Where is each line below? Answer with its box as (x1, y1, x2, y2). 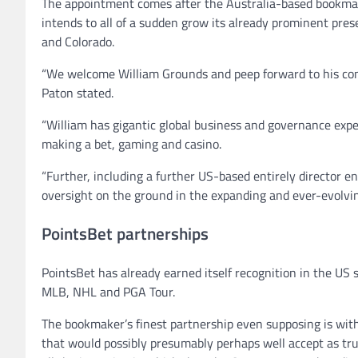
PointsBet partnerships (42, 221, 209, 247)
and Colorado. (42, 32, 114, 52)
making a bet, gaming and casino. (42, 134, 221, 154)
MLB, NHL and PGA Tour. (42, 281, 175, 301)
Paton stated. (42, 83, 113, 103)
